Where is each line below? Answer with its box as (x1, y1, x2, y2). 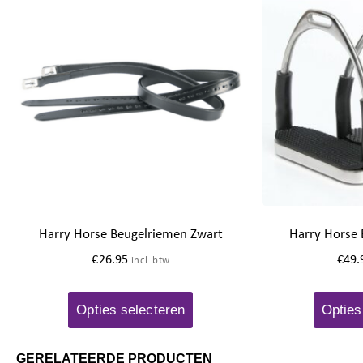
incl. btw (131, 253, 170, 266)
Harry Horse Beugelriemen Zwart (38, 225, 223, 243)
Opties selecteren (76, 301, 186, 318)
